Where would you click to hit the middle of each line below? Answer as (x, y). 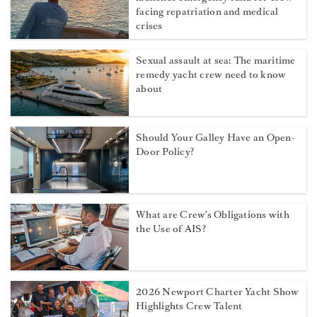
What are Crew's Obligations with (213, 215)
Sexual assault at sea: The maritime (216, 61)
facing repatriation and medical (207, 12)
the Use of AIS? (171, 229)
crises (149, 26)
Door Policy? (165, 152)
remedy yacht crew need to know (211, 75)
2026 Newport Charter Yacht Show (218, 292)
